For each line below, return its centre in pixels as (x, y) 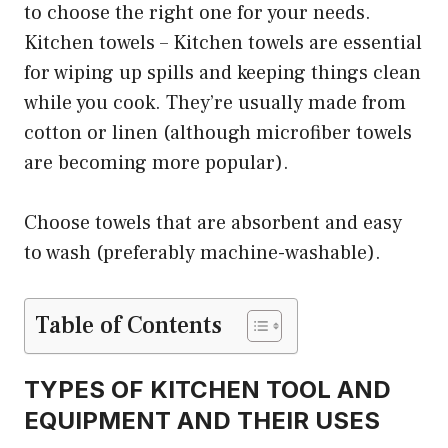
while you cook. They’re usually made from (215, 103)
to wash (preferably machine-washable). (202, 253)
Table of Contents (128, 326)
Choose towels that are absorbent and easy (213, 223)
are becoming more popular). (156, 163)
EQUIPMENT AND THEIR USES (202, 421)
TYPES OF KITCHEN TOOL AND (207, 390)
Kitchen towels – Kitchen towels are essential (223, 43)
